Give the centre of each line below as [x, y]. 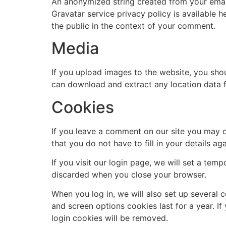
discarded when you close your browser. [129, 174]
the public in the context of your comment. [133, 25]
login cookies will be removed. [110, 218]
